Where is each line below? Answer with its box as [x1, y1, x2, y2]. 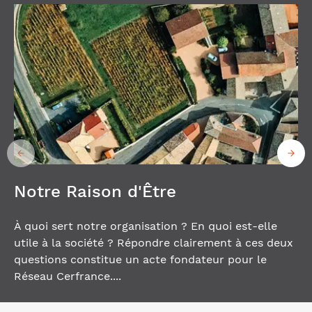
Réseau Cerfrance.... [14, 269, 121, 283]
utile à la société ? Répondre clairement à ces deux [14, 235, 293, 249]
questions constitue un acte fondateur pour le [14, 252, 267, 266]
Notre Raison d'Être [14, 181, 176, 201]
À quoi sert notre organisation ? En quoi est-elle [14, 219, 277, 233]
